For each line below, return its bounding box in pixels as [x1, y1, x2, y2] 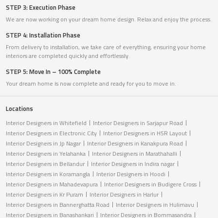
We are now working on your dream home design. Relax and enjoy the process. [6, 15, 212, 24]
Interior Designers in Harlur [90, 190, 159, 200]
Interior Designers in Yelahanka [6, 149, 86, 159]
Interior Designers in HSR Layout [103, 128, 187, 138]
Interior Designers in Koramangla [6, 169, 90, 179]
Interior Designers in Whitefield [6, 118, 87, 128]
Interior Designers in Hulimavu [116, 200, 194, 210]
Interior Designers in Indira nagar [91, 159, 175, 169]
